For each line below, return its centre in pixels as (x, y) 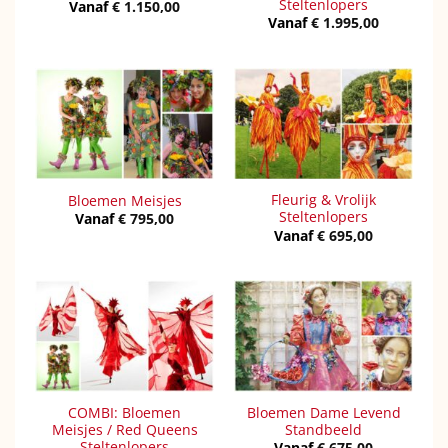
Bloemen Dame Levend (323, 412)
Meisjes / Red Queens (124, 429)
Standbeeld (323, 429)
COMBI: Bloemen (124, 412)
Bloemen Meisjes (124, 201)
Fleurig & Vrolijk (323, 200)
